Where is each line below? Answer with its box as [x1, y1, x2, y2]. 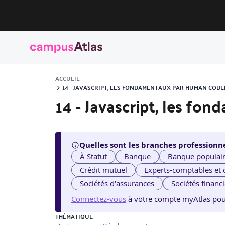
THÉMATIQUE [55, 211, 93, 222]
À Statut [80, 151, 107, 162]
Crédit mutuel [80, 165, 128, 175]
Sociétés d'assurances [80, 178, 155, 189]
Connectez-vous [71, 194, 126, 204]
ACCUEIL [55, 73, 80, 84]
